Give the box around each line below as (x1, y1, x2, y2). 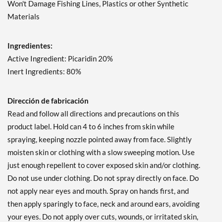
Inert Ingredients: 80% (7, 67, 81, 76)
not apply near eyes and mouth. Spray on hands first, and (7, 186, 189, 196)
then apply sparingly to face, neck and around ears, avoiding (7, 199, 200, 209)
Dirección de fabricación (7, 96, 89, 106)
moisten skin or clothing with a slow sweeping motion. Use (7, 148, 195, 157)
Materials (7, 12, 40, 21)
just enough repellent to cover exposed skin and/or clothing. (7, 161, 200, 170)
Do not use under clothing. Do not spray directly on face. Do (7, 173, 199, 183)
